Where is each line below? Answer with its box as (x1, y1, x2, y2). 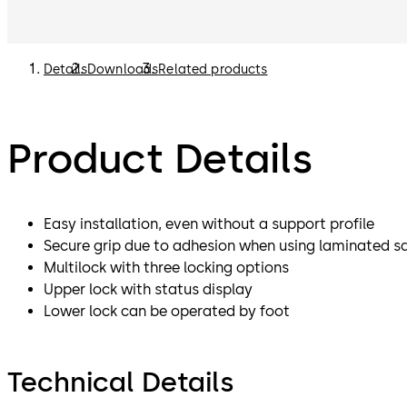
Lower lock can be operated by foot (44, 302, 290, 320)
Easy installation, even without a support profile (44, 214, 374, 233)
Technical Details (7, 364, 233, 399)
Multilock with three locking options (44, 258, 289, 276)
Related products (158, 62, 268, 78)
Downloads (86, 62, 159, 78)
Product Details (7, 133, 313, 183)
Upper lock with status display (44, 280, 253, 298)
